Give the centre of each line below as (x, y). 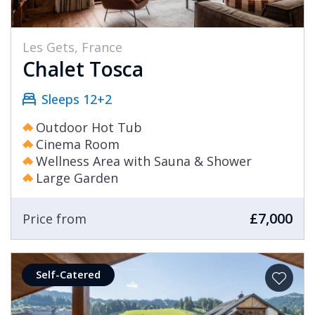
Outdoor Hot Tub (89, 128)
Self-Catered (68, 275)
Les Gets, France (72, 47)
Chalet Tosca (83, 69)
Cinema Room (78, 144)
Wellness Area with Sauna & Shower (144, 161)
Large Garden (77, 178)
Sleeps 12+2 (77, 99)
